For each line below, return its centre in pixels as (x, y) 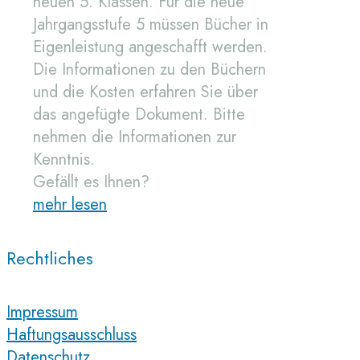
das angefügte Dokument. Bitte (139, 114)
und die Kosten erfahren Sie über (145, 92)
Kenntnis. (64, 159)
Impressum (42, 312)
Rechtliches (50, 258)
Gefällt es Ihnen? (91, 182)
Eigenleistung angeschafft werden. (150, 47)
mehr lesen (70, 204)
